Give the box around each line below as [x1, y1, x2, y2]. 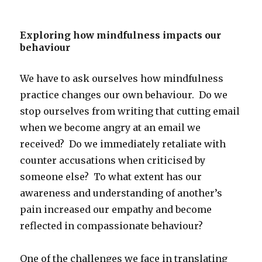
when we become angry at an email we [20, 121, 201, 133]
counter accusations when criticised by [20, 154, 206, 166]
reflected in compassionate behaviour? [20, 219, 204, 232]
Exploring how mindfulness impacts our [20, 29, 222, 41]
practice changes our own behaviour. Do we [20, 88, 228, 101]
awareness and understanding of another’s [20, 187, 223, 199]
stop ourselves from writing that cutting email [20, 105, 240, 117]
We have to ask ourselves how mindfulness [20, 72, 224, 84]
